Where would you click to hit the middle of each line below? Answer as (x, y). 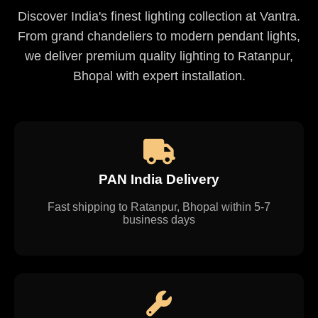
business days (159, 219)
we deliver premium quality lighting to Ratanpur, (159, 56)
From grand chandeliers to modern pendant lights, (159, 37)
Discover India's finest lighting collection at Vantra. (159, 17)
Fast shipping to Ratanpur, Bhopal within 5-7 (159, 207)
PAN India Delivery (159, 180)
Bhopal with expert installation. (159, 76)
